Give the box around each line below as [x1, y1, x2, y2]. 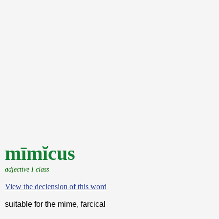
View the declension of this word [5, 182, 107, 191]
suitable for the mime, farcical [5, 200, 106, 208]
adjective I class [5, 165, 49, 173]
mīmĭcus [5, 142, 75, 164]
